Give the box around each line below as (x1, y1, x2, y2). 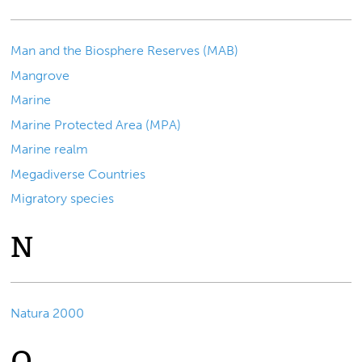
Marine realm (11, 141, 89, 158)
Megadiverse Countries (11, 166, 146, 182)
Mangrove (11, 67, 70, 83)
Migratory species (11, 191, 115, 207)
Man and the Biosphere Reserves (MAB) (11, 43, 239, 59)
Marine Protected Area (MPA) (11, 116, 182, 133)
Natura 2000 (11, 305, 85, 321)
